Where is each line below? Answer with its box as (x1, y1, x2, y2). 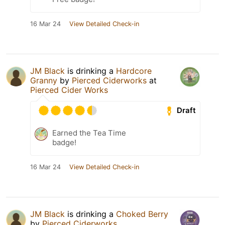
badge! (52, 137, 76, 147)
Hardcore (116, 65, 152, 76)
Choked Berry (116, 208, 168, 219)
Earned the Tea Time (52, 128, 126, 138)
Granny (30, 75, 57, 85)
